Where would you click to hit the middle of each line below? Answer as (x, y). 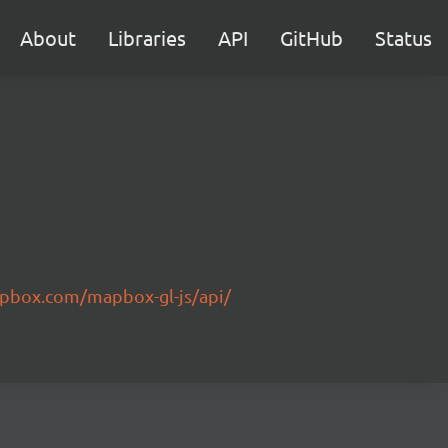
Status (403, 37)
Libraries (147, 37)
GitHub (311, 37)
